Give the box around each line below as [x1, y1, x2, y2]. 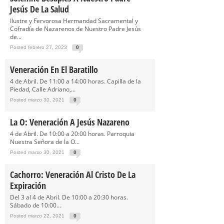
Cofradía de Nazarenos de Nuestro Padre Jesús [10, 24, 141, 33]
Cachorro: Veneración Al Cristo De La [10, 168, 135, 180]
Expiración [10, 179, 46, 191]
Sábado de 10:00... [10, 201, 61, 209]
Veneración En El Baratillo [10, 63, 98, 75]
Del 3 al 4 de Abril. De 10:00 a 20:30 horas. [10, 193, 128, 201]
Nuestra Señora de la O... [10, 137, 79, 146]
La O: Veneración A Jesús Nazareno [10, 116, 129, 128]
